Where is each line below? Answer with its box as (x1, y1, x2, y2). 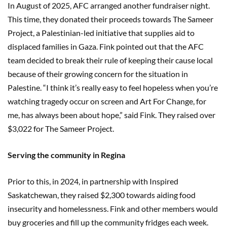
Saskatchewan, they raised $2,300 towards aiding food (8, 190, 196, 200)
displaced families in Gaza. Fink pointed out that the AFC (8, 41, 204, 51)
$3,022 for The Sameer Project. (8, 123, 116, 133)
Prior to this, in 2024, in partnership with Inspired (8, 176, 178, 186)
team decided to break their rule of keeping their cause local (8, 55, 213, 65)
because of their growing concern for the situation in (8, 68, 188, 79)
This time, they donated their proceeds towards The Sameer (8, 14, 213, 24)
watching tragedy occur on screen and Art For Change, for (8, 96, 206, 106)
